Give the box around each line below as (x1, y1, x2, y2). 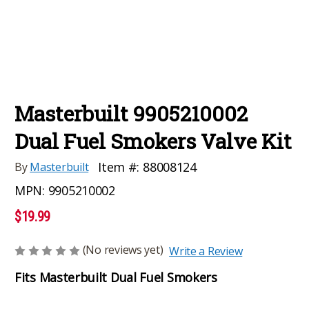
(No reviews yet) (82, 241, 163, 257)
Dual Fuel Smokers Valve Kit (14, 127, 292, 154)
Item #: (98, 158, 140, 175)
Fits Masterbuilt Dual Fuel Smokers (14, 268, 217, 286)
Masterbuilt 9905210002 (14, 99, 248, 127)
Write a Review (169, 243, 243, 259)
